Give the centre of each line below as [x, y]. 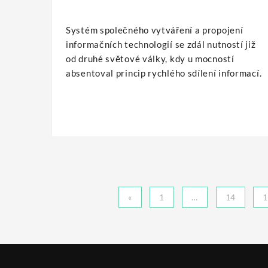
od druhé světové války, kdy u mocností [150, 58]
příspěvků [105, 231]
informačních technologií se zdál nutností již [161, 44]
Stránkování [116, 204]
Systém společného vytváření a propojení [155, 30]
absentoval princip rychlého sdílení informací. [164, 73]
